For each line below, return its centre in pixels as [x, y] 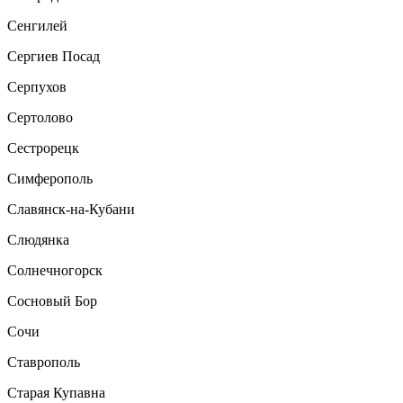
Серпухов [37, 87]
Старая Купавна [56, 393]
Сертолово [40, 118]
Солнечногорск [55, 271]
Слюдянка [38, 240]
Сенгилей [37, 26]
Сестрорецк [43, 148]
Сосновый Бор [52, 301]
